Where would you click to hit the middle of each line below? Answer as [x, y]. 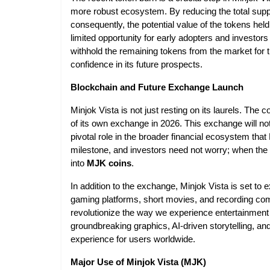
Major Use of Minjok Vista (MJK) [138, 262]
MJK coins [109, 163]
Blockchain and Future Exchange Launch [157, 87]
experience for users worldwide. [133, 239]
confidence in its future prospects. [137, 64]
